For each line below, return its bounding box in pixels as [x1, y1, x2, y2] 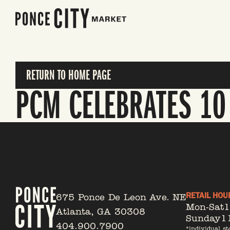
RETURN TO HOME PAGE [26, 67, 111, 83]
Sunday [186, 213, 221, 224]
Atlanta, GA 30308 [56, 205, 145, 217]
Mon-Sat [186, 201, 224, 213]
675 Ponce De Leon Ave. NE [56, 191, 186, 203]
